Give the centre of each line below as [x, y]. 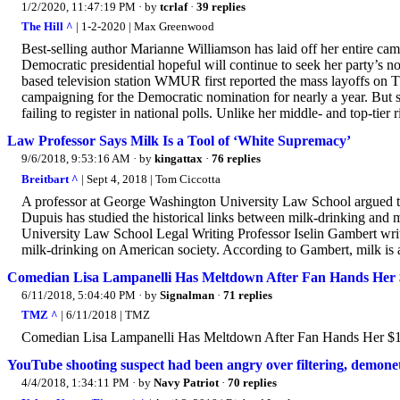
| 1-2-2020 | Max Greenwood [144, 27]
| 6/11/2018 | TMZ [104, 315]
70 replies [252, 383]
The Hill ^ [47, 27]
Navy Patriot [186, 383]
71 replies [248, 295]
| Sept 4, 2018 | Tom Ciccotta [150, 179]
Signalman [187, 295]
